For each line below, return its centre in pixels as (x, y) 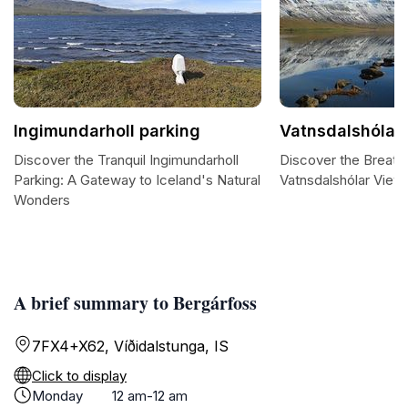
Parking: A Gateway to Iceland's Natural (137, 180)
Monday (57, 396)
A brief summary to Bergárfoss (135, 303)
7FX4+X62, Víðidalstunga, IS (130, 346)
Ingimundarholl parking (107, 131)
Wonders (42, 200)
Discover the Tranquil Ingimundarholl (126, 160)
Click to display (79, 376)
